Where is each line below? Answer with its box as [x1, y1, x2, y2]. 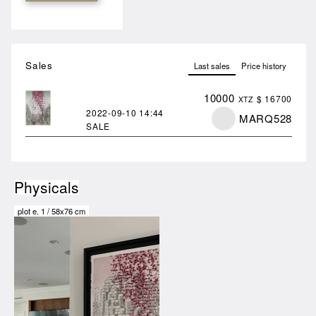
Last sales [194, 59, 230, 71]
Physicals [14, 176, 79, 197]
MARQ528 [238, 110, 292, 126]
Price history [241, 59, 286, 71]
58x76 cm [51, 205, 85, 217]
